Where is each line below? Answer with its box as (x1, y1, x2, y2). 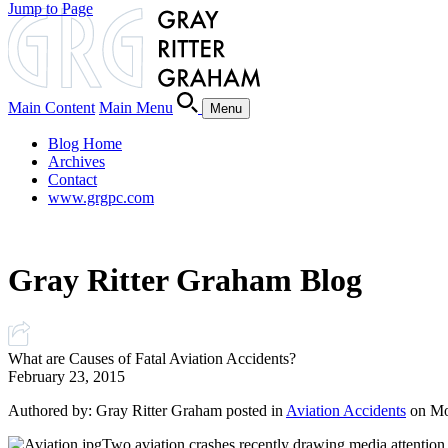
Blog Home (48, 135, 122, 152)
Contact (48, 171, 97, 188)
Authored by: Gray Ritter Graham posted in (8, 401, 286, 419)
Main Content (8, 99, 95, 116)
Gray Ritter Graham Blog (8, 262, 362, 299)
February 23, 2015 (8, 367, 125, 385)
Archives (48, 153, 105, 170)
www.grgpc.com (48, 189, 154, 206)
